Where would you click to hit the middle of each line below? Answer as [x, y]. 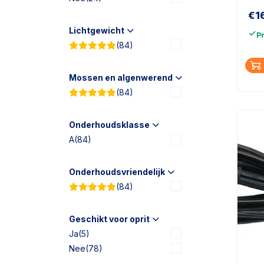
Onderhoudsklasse [109, 125]
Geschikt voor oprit [109, 219]
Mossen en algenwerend [121, 77]
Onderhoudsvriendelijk [117, 172]
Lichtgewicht [97, 30]
